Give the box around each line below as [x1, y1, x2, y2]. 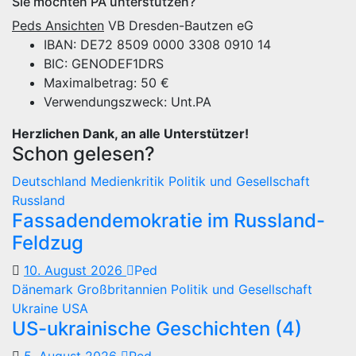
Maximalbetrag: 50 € [44, 75, 169, 91]
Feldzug [12, 231, 83, 254]
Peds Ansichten [12, 17, 104, 33]
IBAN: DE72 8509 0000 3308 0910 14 [44, 37, 271, 52]
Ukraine [12, 300, 62, 316]
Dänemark [12, 281, 77, 297]
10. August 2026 [24, 262, 126, 278]
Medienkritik [91, 173, 168, 189]
